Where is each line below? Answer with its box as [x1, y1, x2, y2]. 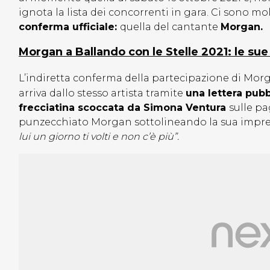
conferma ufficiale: [19, 21, 120, 33]
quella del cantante [120, 21, 221, 33]
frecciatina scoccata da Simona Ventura [19, 102, 229, 114]
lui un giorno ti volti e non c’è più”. [19, 131, 181, 143]
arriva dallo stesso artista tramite [19, 87, 186, 99]
